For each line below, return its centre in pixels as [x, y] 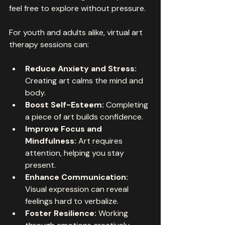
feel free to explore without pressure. [77, 8]
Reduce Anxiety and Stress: [81, 68]
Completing [127, 104]
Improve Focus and [65, 129]
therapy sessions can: [49, 44]
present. [40, 165]
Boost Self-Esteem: [65, 104]
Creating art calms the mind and [85, 80]
